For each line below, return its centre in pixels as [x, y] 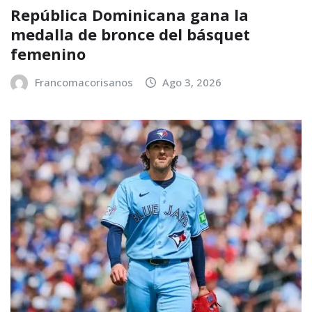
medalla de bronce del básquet [130, 34]
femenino [48, 54]
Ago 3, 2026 [192, 83]
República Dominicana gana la [130, 15]
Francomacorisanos [84, 83]
